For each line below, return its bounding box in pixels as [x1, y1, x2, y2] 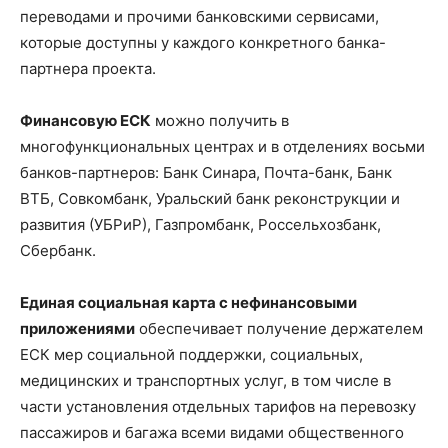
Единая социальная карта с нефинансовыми [20, 292, 357, 312]
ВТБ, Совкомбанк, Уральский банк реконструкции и [20, 188, 400, 208]
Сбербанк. [20, 240, 96, 260]
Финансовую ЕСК [20, 110, 151, 130]
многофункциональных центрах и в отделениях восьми [20, 136, 425, 156]
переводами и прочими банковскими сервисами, [20, 6, 379, 26]
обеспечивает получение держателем [135, 318, 423, 338]
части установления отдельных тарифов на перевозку [20, 396, 416, 416]
